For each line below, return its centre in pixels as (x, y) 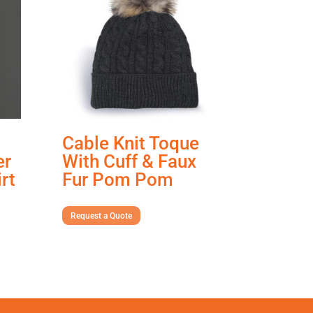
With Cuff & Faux (130, 162)
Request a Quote (102, 216)
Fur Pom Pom (118, 180)
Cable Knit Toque (131, 144)
